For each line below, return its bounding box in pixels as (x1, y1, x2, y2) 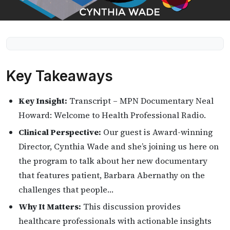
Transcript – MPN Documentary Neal (67, 95, 214, 106)
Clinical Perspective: (18, 126, 101, 138)
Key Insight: (18, 95, 67, 106)
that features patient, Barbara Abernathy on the (18, 169, 205, 181)
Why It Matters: (18, 200, 81, 212)
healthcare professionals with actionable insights (18, 215, 212, 226)
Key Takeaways (6, 67, 113, 85)
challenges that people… (18, 183, 113, 195)
